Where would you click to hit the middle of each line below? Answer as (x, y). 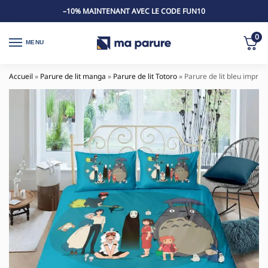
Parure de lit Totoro (145, 77)
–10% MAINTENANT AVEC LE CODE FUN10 (134, 11)
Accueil (21, 77)
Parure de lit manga (73, 77)
